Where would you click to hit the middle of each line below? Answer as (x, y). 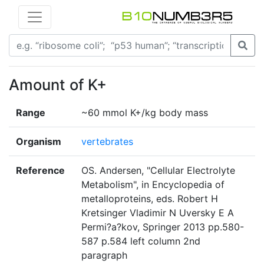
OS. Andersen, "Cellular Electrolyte (158, 171)
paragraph (104, 255)
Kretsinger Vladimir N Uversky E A (158, 213)
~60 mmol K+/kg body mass (145, 113)
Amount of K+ (58, 85)
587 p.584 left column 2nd (141, 241)
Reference (40, 171)
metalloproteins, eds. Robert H (150, 199)
